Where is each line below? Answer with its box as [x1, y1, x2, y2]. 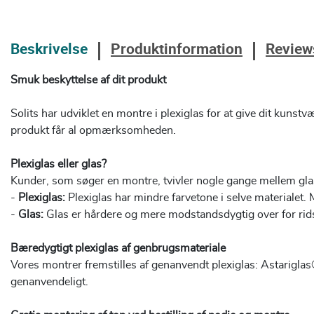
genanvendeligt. [11, 276, 88, 288]
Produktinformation [111, 39, 243, 59]
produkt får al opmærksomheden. [11, 125, 176, 137]
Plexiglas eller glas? [11, 158, 107, 170]
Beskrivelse [11, 39, 88, 59]
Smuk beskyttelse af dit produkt [11, 74, 166, 86]
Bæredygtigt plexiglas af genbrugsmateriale [11, 243, 226, 254]
